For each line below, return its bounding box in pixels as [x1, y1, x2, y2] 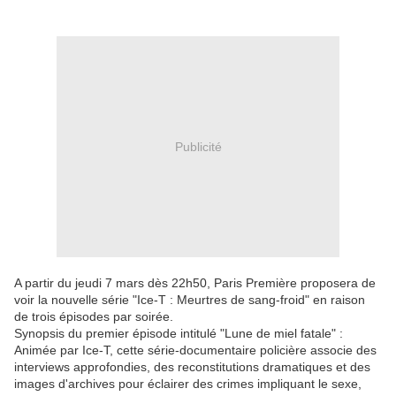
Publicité [174, 139, 222, 154]
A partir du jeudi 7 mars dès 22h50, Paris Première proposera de [14, 276, 376, 291]
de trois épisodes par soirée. [14, 309, 173, 324]
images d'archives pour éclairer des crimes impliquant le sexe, [14, 377, 362, 392]
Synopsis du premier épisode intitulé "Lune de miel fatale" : [14, 326, 343, 341]
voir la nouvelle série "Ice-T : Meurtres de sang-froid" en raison [14, 293, 365, 308]
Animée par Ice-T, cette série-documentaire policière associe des [14, 343, 377, 358]
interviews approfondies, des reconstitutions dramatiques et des [14, 360, 370, 375]
